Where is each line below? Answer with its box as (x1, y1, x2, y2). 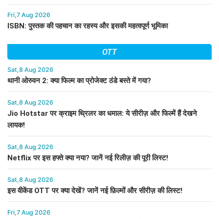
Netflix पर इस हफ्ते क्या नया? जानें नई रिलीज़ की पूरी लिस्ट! (7, 153, 168, 163)
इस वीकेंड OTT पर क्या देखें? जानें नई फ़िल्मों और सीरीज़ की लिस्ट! (7, 186, 182, 196)
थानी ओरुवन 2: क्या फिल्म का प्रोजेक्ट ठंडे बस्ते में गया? (7, 76, 151, 86)
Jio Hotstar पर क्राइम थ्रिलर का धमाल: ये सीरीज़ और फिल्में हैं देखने (7, 109, 197, 118)
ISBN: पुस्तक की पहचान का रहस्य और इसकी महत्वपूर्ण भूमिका (7, 22, 168, 31)
